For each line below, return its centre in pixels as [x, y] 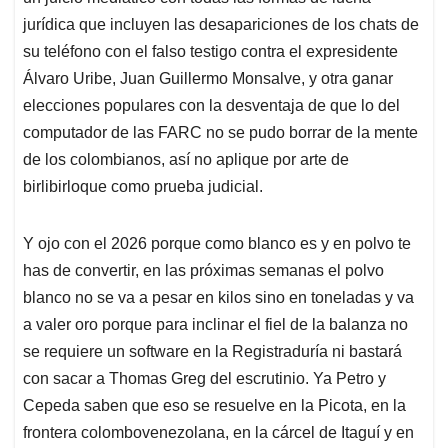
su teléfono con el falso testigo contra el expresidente [210, 52]
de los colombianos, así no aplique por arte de [186, 160]
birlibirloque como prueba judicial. [143, 187]
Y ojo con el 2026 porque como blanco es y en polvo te [217, 244]
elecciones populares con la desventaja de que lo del [211, 106]
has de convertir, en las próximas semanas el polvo [203, 271]
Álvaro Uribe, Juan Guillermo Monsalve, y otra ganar [208, 79]
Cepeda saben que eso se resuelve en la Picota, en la [214, 406]
